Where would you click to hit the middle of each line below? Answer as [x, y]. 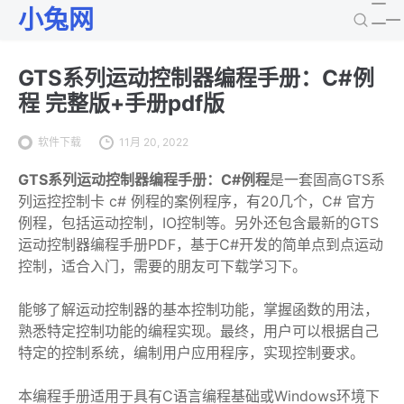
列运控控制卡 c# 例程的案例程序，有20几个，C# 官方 [197, 201]
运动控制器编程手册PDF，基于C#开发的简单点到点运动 [201, 244]
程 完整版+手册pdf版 [121, 103]
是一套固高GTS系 [327, 179]
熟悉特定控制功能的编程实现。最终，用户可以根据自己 [198, 331]
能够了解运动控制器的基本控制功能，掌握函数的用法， [198, 309]
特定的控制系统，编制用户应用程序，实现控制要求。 [191, 353]
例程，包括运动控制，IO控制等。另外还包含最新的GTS [198, 223]
